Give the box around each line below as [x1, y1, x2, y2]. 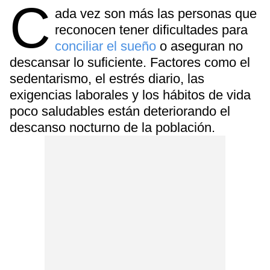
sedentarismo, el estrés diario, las [10, 71, 204, 86]
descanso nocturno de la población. [10, 120, 215, 135]
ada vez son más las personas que [55, 6, 257, 21]
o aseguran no [160, 39, 243, 54]
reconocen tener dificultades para [55, 22, 248, 37]
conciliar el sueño [55, 39, 160, 54]
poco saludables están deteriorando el [10, 104, 230, 119]
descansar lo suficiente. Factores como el [10, 55, 250, 70]
